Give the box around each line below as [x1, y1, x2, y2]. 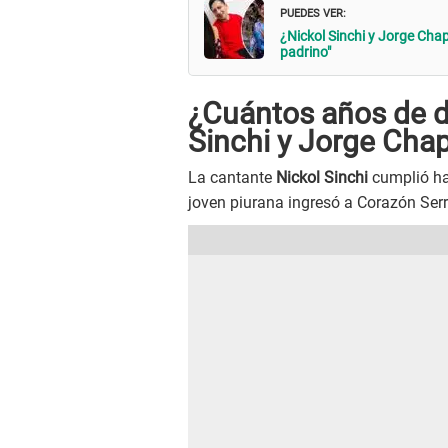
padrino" [280, 44, 331, 61]
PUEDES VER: [280, 2, 346, 22]
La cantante [188, 168, 276, 188]
